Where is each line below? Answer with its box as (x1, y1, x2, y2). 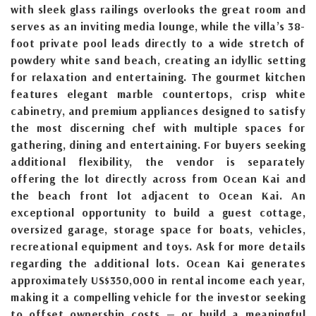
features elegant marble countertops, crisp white (11, 86, 305, 101)
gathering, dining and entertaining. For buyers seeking (11, 137, 305, 152)
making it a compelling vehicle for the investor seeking (11, 289, 305, 304)
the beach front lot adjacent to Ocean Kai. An (11, 188, 305, 202)
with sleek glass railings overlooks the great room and (11, 1, 305, 16)
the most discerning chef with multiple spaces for (11, 120, 305, 135)
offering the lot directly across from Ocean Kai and (11, 171, 305, 186)
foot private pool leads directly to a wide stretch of (11, 35, 305, 50)
